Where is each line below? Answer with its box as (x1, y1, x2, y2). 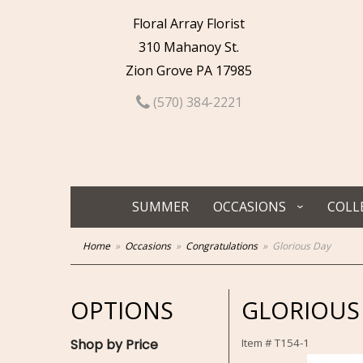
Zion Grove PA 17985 (126, 62, 253, 79)
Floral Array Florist (133, 15, 246, 32)
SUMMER (132, 198, 189, 216)
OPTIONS (70, 294, 173, 326)
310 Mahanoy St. (139, 38, 240, 56)
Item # (241, 335, 275, 350)
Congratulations (186, 239, 258, 253)
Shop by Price (70, 335, 158, 354)
